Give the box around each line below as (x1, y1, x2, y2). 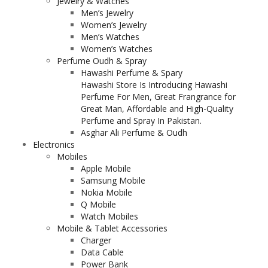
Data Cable (81, 246, 124, 258)
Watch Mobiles (81, 211, 138, 222)
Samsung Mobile (81, 175, 145, 186)
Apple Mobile (81, 163, 131, 174)
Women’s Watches (81, 43, 153, 54)
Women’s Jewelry (81, 19, 147, 31)
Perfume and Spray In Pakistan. (81, 115, 202, 126)
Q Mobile (81, 199, 116, 210)
